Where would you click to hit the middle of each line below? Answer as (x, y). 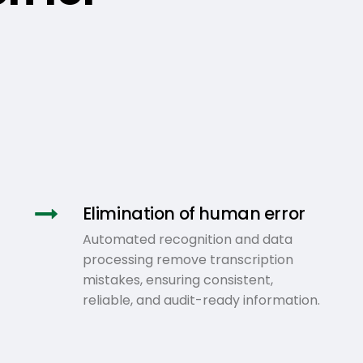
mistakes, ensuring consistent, (177, 280)
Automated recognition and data (187, 239)
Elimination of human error (194, 213)
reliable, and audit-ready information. (201, 300)
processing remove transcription (188, 259)
